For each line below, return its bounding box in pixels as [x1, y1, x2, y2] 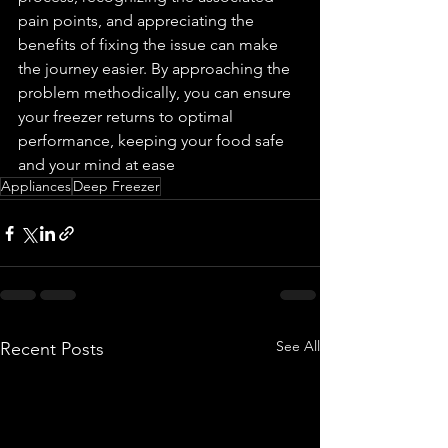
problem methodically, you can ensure [18, 83, 295, 103]
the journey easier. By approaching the [18, 59, 294, 79]
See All [276, 337, 320, 356]
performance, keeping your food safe [18, 131, 288, 151]
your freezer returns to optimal [18, 107, 237, 127]
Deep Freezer [73, 177, 160, 196]
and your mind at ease [18, 155, 175, 175]
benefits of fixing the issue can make [18, 35, 282, 55]
